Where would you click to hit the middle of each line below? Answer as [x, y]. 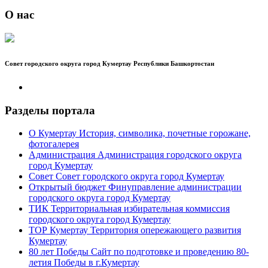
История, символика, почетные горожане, [165, 133]
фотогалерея [54, 144]
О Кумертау [53, 133]
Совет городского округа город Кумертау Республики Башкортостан [109, 63]
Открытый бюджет [67, 187]
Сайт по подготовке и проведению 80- [170, 252]
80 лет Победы [59, 252]
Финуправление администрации [175, 187]
